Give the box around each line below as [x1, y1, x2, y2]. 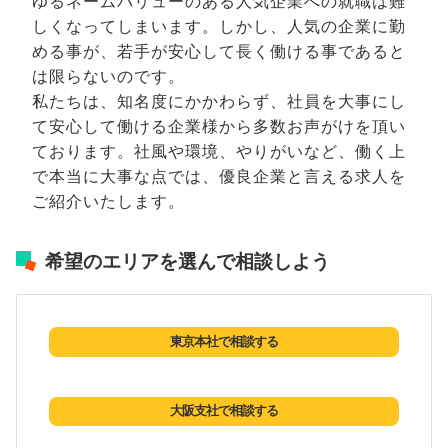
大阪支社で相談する [170, 403, 278, 419]
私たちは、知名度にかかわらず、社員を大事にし [32, 91, 406, 112]
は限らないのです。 [32, 66, 185, 87]
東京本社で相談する [170, 333, 278, 349]
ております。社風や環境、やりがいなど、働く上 [32, 141, 406, 162]
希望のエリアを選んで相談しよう [44, 249, 330, 274]
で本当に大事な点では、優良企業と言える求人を [32, 166, 406, 187]
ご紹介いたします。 [32, 191, 185, 212]
